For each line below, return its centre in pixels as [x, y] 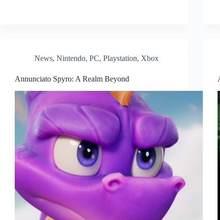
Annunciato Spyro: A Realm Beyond [72, 79]
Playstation [120, 58]
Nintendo [71, 58]
